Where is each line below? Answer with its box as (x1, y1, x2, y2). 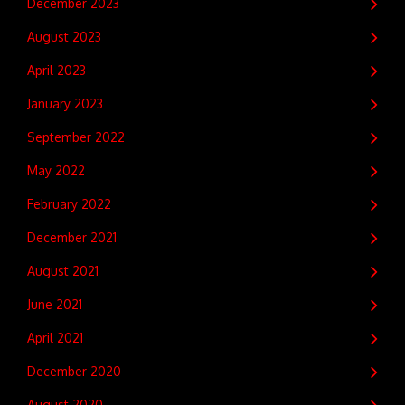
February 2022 (27, 195, 111, 212)
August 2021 (27, 262, 99, 278)
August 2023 (27, 28, 101, 44)
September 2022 (27, 128, 125, 145)
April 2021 (27, 329, 83, 345)
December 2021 (27, 229, 117, 245)
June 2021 (27, 296, 82, 312)
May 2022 (27, 162, 85, 178)
